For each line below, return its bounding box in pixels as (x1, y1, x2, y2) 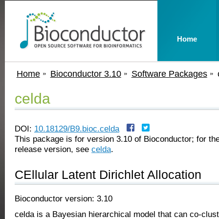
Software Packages (131, 68, 207, 79)
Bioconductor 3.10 (50, 68, 121, 79)
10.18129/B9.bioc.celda (34, 124, 119, 133)
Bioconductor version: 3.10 (15, 194, 112, 203)
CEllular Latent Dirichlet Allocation (15, 167, 201, 181)
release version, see (15, 144, 91, 154)
